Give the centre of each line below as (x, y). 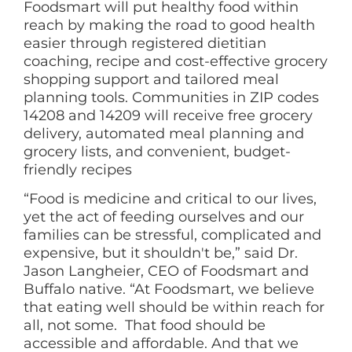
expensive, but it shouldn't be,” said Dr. (161, 253)
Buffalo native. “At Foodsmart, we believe (169, 290)
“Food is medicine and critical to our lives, (170, 199)
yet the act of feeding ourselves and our (164, 217)
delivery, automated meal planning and (164, 134)
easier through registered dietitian (145, 44)
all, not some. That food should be (145, 326)
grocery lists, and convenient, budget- (157, 152)
